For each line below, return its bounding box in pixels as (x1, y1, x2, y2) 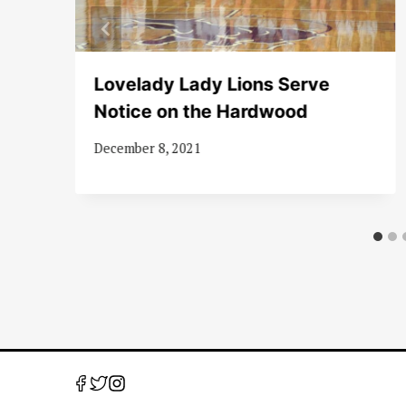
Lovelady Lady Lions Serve (93, 72, 330, 95)
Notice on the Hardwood (93, 100, 308, 122)
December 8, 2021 (93, 139, 201, 157)
